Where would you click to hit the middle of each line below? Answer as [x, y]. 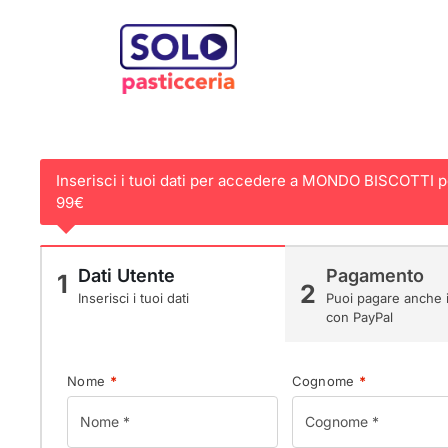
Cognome [325, 380]
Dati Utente [126, 275]
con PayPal [359, 316]
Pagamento [374, 275]
